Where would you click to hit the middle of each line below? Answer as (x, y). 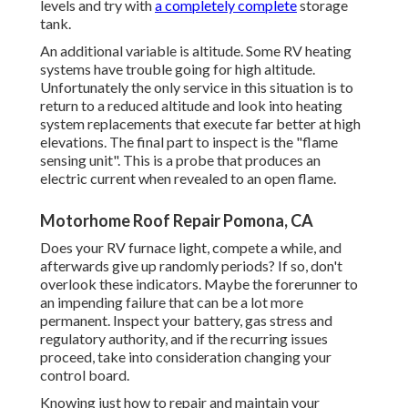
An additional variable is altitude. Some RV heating (196, 51)
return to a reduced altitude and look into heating (191, 106)
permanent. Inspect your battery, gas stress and (186, 321)
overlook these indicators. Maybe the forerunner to (199, 284)
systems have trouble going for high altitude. (178, 69)
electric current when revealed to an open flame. (188, 178)
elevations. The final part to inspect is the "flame (189, 142)
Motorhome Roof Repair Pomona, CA (177, 221)
